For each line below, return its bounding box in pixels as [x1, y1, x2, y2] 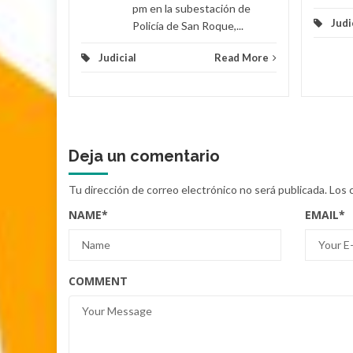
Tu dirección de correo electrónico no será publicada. [69, 182, 327, 196]
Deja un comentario [69, 146, 220, 165]
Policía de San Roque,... [132, 18, 243, 32]
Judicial [98, 50, 136, 64]
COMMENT [69, 273, 128, 288]
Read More [214, 50, 269, 64]
